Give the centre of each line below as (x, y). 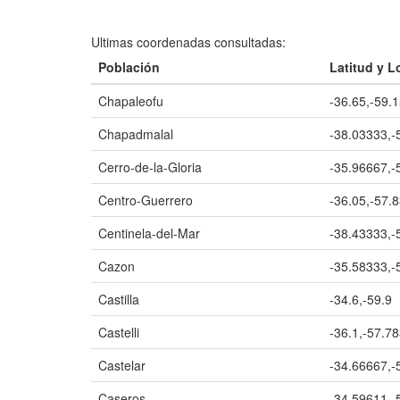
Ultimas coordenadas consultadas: (188, 42)
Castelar (122, 365)
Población (129, 67)
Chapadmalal (136, 134)
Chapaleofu (131, 101)
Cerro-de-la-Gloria (150, 167)
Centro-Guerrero (146, 200)
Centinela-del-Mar (149, 233)
